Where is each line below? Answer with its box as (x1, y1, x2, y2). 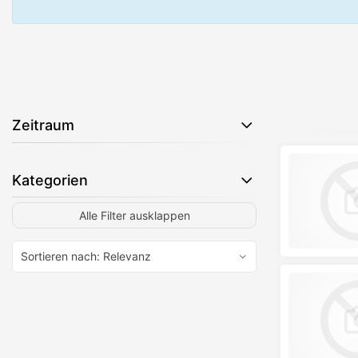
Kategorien (12, 172, 88, 189)
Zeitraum (12, 117, 74, 133)
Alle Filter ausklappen (78, 209, 190, 222)
